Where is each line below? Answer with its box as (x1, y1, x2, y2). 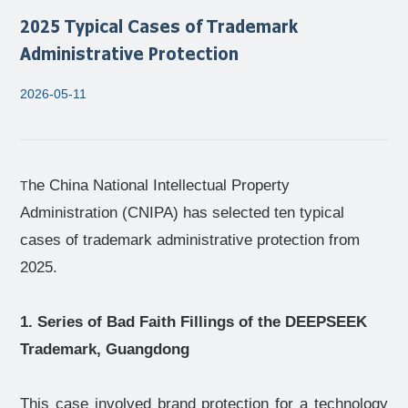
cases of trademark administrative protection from (20, 231, 361, 249)
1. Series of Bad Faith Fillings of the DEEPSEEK (20, 313, 368, 331)
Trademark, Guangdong (20, 341, 190, 358)
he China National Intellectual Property (28, 177, 291, 194)
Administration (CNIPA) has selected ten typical (20, 204, 345, 221)
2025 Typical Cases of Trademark (20, 14, 299, 37)
